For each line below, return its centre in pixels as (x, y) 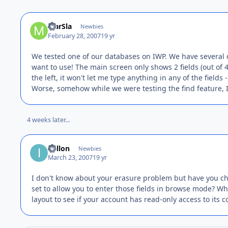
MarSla (60, 26)
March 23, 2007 (70, 158)
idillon (59, 148)
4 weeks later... (48, 120)
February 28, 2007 (75, 36)
